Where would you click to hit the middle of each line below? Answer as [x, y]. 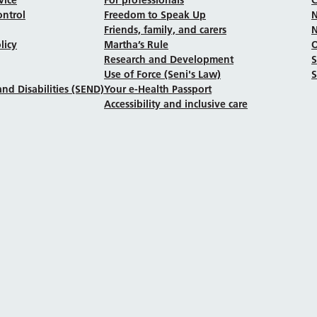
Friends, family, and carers [165, 29]
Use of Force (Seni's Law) [162, 74]
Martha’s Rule [136, 44]
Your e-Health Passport [158, 89]
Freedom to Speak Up [155, 15]
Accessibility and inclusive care [176, 104]
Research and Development [169, 59]
